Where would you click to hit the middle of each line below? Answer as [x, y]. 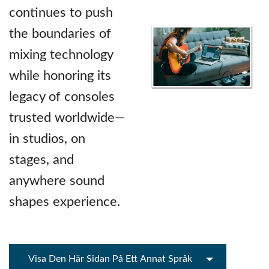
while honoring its [60, 75]
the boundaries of [60, 33]
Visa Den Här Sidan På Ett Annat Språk [110, 258]
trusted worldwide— [67, 117]
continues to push [61, 12]
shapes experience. [65, 201]
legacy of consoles [62, 96]
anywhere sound [57, 180]
